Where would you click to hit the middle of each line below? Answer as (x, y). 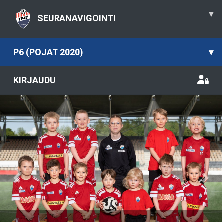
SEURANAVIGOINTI (77, 18)
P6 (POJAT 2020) (48, 52)
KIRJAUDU (34, 80)
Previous (33, 182)
